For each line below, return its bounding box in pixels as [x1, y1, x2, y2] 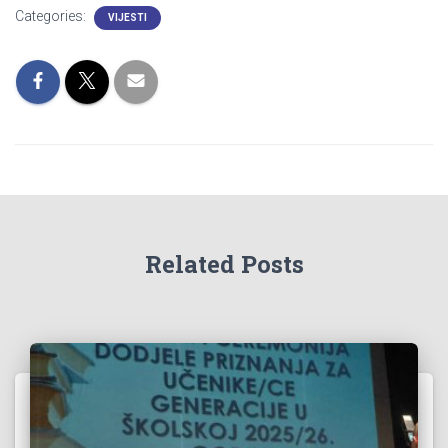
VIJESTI [108, 11, 147, 23]
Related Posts [144, 248, 304, 281]
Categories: [15, 7, 89, 24]
